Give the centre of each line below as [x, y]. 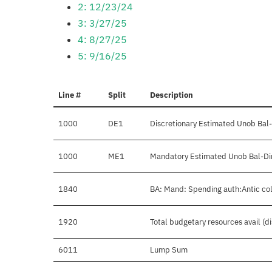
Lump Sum [169, 250]
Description [172, 95]
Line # [70, 95]
